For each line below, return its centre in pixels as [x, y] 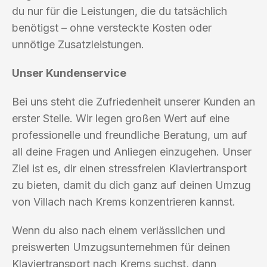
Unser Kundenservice [69, 73]
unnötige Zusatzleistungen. [78, 44]
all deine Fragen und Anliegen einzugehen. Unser [132, 151]
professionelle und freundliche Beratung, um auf [130, 135]
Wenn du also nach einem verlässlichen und [119, 230]
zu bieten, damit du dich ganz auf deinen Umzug [131, 185]
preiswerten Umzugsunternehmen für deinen [121, 247]
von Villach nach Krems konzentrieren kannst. [124, 201]
